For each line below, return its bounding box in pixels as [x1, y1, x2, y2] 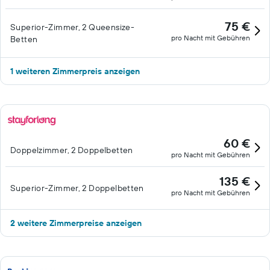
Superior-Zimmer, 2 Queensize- [10, 22, 135, 33]
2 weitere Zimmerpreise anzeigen [10, 218, 142, 228]
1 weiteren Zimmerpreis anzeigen [10, 66, 140, 77]
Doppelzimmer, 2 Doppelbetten [10, 145, 133, 155]
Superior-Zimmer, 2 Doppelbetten [10, 183, 144, 193]
